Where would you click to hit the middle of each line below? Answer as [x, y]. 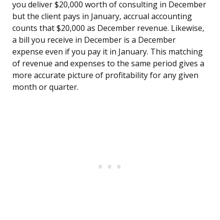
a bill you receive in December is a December [94, 40]
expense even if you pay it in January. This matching [108, 52]
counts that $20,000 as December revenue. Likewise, [108, 28]
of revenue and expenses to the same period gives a [108, 64]
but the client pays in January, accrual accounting [102, 16]
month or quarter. [45, 87]
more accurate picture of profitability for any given [105, 75]
